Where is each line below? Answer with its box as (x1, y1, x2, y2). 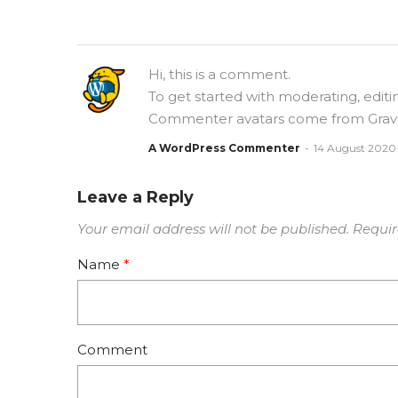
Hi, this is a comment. (148, 66, 291, 84)
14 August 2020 (314, 141, 396, 155)
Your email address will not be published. (77, 220, 349, 238)
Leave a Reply (77, 187, 194, 208)
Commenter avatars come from (148, 110, 368, 128)
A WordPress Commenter (148, 141, 300, 155)
